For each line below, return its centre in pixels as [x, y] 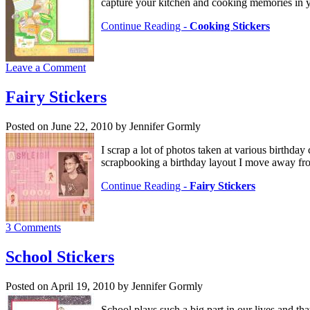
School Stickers [60, 256]
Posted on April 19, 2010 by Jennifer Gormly [104, 286]
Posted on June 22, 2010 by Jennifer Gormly [103, 126]
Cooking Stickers [230, 26]
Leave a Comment [46, 67]
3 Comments [33, 227]
